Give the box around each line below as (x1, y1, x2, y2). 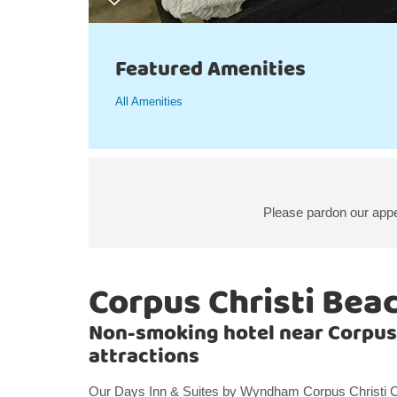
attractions (89, 340, 199, 373)
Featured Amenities (115, 53, 306, 86)
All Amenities (115, 95, 183, 108)
